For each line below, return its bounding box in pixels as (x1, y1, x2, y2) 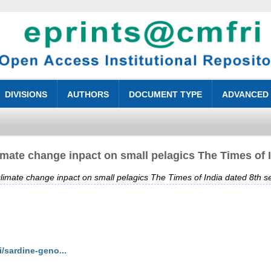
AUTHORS (67, 90, 109, 100)
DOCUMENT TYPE (129, 90, 203, 100)
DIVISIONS (5, 90, 48, 100)
